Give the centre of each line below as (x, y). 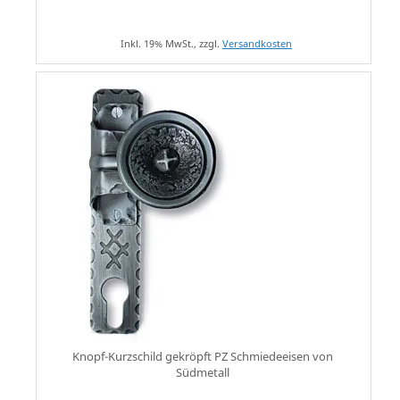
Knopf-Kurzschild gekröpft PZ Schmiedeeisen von (203, 357)
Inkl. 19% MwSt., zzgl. (171, 44)
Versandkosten (257, 44)
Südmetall (203, 373)
